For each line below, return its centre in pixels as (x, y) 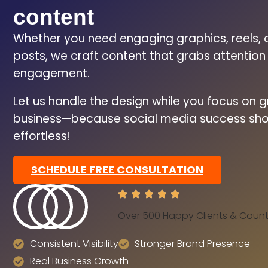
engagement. (51, 73)
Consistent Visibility (74, 244)
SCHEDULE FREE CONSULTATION (117, 170)
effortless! (42, 136)
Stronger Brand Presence (192, 244)
